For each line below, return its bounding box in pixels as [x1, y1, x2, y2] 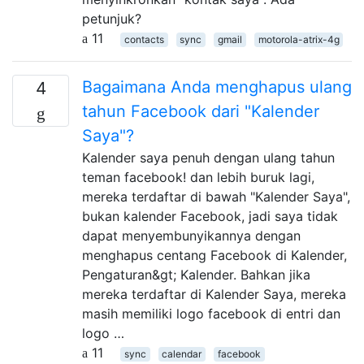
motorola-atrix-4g [258, 32, 340, 45]
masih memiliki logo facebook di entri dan [82, 305, 340, 322]
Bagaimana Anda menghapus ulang [82, 76, 352, 97]
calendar [162, 347, 202, 360]
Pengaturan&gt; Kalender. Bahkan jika [82, 266, 310, 283]
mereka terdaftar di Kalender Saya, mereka [82, 285, 346, 302]
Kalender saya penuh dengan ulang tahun [82, 149, 335, 166]
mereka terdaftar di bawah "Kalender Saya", [82, 188, 350, 205]
